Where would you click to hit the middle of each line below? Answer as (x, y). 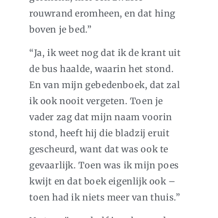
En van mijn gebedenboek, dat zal (105, 85)
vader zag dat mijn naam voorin (101, 117)
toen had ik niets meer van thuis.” (105, 198)
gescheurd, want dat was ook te (99, 149)
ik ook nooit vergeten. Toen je (96, 101)
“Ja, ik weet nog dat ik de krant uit (105, 53)
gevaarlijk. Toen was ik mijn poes (104, 165)
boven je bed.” (61, 30)
